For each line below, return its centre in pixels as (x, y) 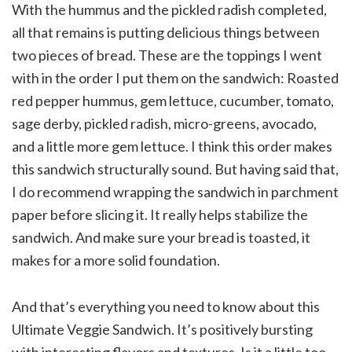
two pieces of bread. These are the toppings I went (167, 55)
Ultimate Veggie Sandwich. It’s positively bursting (162, 330)
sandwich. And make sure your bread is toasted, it (161, 238)
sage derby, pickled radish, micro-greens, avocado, (164, 124)
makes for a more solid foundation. (116, 260)
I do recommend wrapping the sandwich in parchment (175, 192)
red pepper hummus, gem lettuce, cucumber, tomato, (173, 101)
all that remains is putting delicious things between (166, 33)
